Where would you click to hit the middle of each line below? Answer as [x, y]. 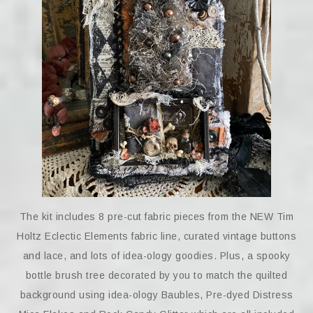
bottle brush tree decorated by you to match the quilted [156, 276]
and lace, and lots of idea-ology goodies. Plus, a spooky [156, 256]
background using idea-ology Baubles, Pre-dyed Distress [156, 295]
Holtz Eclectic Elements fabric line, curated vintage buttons [156, 236]
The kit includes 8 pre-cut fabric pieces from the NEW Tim [156, 217]
